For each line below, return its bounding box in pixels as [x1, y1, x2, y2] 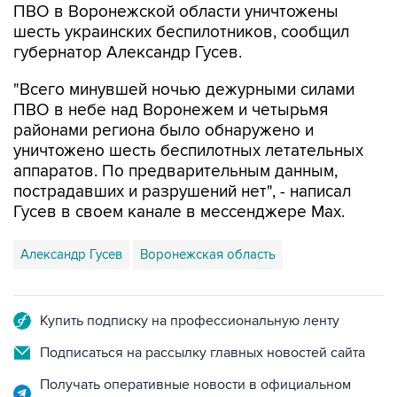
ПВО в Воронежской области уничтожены [13, 2, 339, 22]
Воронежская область [140, 246, 276, 262]
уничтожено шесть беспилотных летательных [13, 141, 363, 161]
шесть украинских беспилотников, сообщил [13, 22, 349, 43]
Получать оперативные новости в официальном [40, 376, 351, 393]
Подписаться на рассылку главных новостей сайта [40, 344, 365, 362]
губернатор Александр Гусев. [13, 43, 242, 63]
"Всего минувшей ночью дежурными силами [13, 80, 354, 100]
